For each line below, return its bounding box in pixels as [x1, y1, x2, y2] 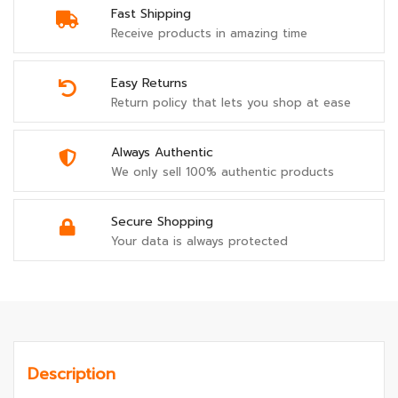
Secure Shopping [111, 212, 213, 232]
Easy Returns [111, 74, 187, 93]
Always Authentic [111, 143, 213, 163]
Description [28, 362, 115, 387]
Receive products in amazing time [111, 25, 307, 43]
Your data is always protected [111, 233, 288, 251]
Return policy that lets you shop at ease [111, 94, 351, 112]
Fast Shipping [111, 4, 191, 24]
